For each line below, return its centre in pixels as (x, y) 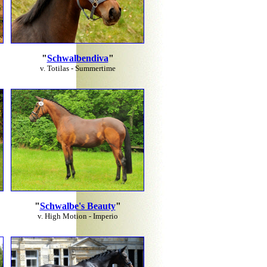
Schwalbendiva (77, 58)
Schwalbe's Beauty (77, 206)
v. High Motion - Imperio (77, 216)
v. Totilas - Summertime (77, 68)
